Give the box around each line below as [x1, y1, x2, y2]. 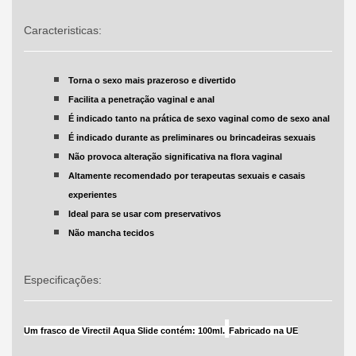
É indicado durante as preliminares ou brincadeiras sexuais [68, 133, 315, 143]
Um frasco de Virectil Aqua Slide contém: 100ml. [23, 326, 225, 336]
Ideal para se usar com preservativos [68, 209, 221, 219]
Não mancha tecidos [68, 228, 154, 238]
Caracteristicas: [23, 24, 102, 37]
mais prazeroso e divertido [124, 75, 236, 86]
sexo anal [289, 114, 330, 124]
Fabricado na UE [228, 326, 298, 336]
